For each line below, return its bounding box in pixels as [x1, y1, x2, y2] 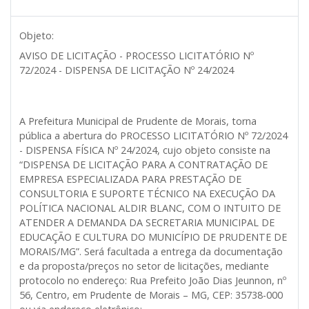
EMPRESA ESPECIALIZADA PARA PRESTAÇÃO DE [19, 172, 241, 186]
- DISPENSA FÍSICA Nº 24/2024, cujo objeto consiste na [19, 143, 270, 157]
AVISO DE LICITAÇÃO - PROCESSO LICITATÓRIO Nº [19, 48, 254, 62]
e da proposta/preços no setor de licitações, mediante [19, 259, 269, 272]
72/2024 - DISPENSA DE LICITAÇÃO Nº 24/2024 [19, 63, 234, 77]
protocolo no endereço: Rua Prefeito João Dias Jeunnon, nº [19, 273, 286, 287]
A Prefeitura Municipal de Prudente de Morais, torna [19, 114, 257, 128]
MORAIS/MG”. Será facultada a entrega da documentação [19, 244, 283, 258]
